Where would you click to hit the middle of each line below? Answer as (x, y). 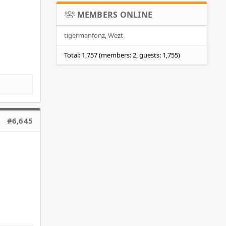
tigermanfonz (84, 35)
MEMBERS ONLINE (115, 14)
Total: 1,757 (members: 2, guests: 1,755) (122, 55)
